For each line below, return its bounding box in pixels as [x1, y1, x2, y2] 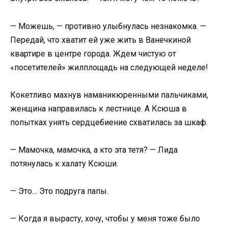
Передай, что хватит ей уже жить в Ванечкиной [10, 35, 191, 45]
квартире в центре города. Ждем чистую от [10, 48, 176, 59]
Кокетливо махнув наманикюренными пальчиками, [10, 90, 208, 100]
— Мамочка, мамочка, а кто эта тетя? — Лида [10, 145, 178, 155]
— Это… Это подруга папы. [10, 186, 108, 196]
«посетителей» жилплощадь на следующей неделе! [10, 62, 208, 72]
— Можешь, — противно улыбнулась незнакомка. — [10, 21, 206, 31]
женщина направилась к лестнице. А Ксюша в [10, 103, 187, 113]
